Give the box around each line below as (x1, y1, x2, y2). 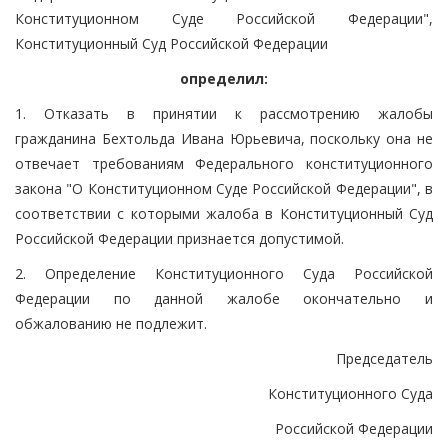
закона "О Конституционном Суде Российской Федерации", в (15, 178, 433, 198)
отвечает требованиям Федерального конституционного (15, 153, 433, 173)
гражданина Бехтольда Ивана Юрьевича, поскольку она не (15, 128, 433, 148)
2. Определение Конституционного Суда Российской (15, 263, 433, 283)
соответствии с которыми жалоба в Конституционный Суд (15, 203, 433, 223)
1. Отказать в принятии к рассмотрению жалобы (15, 103, 433, 123)
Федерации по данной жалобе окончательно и (15, 288, 433, 308)
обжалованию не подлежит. (15, 313, 207, 333)
